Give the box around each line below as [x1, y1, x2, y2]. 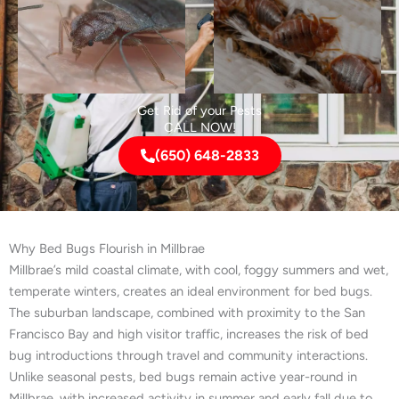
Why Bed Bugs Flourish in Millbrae [9, 240, 205, 256]
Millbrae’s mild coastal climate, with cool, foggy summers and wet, [9, 261, 388, 278]
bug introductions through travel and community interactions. [9, 346, 368, 363]
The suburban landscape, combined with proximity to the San [9, 304, 365, 321]
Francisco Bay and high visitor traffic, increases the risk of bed [9, 325, 369, 342]
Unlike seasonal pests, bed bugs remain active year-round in [9, 368, 357, 385]
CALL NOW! [163, 118, 236, 135]
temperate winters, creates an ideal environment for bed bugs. [9, 282, 372, 299]
